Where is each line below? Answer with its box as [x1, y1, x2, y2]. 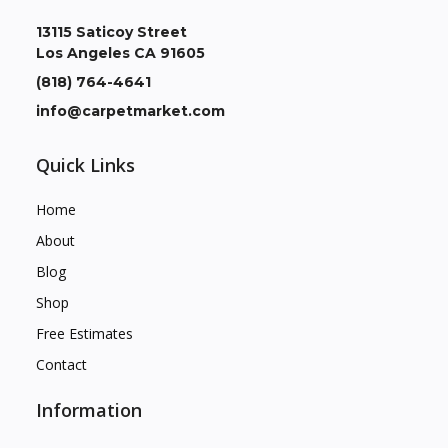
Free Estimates [36, 323, 133, 343]
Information [36, 397, 142, 422]
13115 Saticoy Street [36, 22, 187, 41]
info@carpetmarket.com [36, 101, 225, 120]
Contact [36, 354, 87, 374]
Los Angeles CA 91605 [36, 43, 205, 62]
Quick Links [36, 152, 135, 177]
